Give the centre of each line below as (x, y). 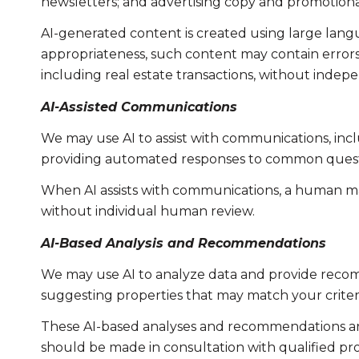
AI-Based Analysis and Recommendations (183, 243)
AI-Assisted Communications (139, 107)
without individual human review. (147, 212)
